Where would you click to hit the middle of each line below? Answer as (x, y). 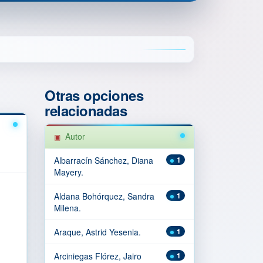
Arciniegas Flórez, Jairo (98, 256)
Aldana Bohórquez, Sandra (104, 196)
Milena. (68, 208)
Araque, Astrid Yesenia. (97, 232)
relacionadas (86, 110)
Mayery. (69, 172)
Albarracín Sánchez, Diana (104, 160)
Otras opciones (94, 95)
